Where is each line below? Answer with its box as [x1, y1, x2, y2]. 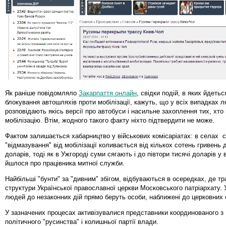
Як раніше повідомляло [5, 89, 79, 97]
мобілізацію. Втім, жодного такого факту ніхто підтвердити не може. [5, 116, 214, 124]
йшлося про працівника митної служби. [5, 159, 125, 167]
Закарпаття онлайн [79, 89, 137, 97]
